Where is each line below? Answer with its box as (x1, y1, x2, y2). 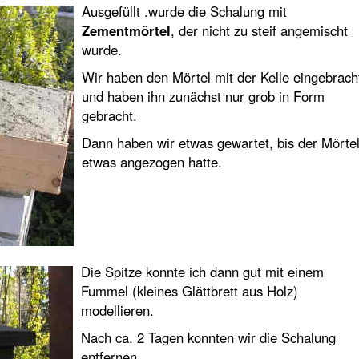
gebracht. (81, 106, 137, 125)
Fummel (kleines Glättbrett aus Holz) (80, 281, 298, 301)
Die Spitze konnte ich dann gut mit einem (80, 262, 324, 281)
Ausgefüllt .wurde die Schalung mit (81, 2, 287, 21)
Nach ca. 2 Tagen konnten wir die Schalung (80, 328, 336, 347)
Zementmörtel (81, 21, 171, 40)
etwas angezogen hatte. (81, 152, 222, 171)
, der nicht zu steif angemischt (170, 21, 348, 40)
